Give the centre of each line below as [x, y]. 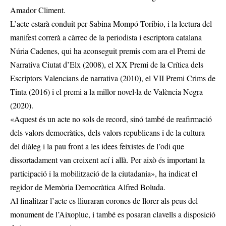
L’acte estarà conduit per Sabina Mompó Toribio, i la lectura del [111, 24]
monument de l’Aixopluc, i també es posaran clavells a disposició [113, 214]
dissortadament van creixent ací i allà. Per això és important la [107, 160]
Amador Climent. [38, 10]
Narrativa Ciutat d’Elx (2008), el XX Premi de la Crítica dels [107, 65]
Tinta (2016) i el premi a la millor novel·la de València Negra [106, 92]
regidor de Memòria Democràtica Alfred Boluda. [88, 187]
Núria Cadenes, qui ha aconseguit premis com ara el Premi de [108, 51]
